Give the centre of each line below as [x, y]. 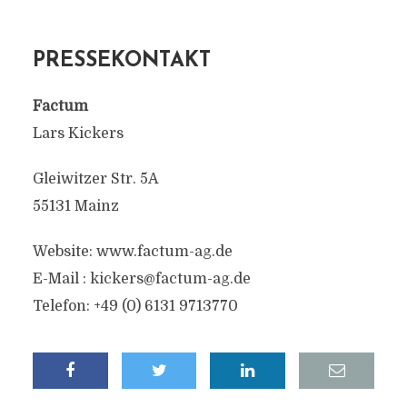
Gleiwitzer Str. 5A [95, 179]
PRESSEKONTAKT [121, 61]
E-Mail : [61, 279]
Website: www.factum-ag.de [132, 252]
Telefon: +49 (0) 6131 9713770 [135, 306]
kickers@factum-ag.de [170, 279]
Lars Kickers [78, 134]
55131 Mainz [75, 206]
